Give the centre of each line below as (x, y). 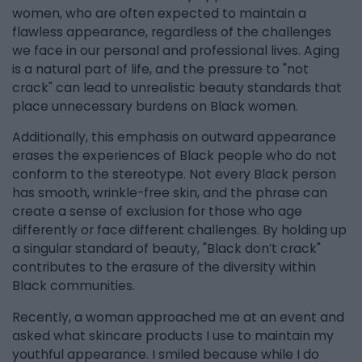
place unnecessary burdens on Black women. (155, 106)
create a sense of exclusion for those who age (157, 212)
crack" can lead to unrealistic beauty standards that (177, 87)
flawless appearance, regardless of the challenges (172, 32)
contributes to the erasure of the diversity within (164, 267)
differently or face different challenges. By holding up (179, 230)
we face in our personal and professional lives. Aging (176, 50)
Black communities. (74, 286)
